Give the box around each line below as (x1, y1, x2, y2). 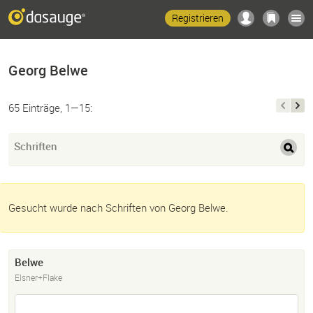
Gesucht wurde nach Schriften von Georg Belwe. (8, 201, 228, 215)
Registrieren (172, 11, 224, 24)
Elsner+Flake (15, 272, 62, 284)
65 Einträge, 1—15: (8, 101, 92, 115)
